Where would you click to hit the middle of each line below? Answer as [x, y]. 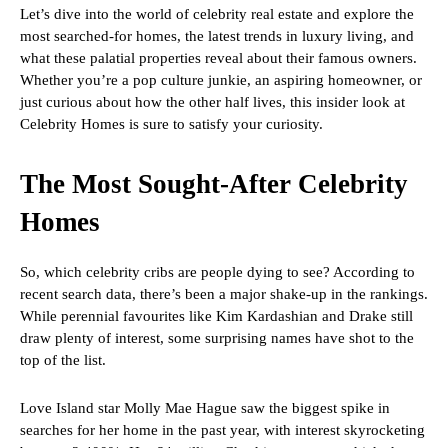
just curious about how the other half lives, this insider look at [212, 102]
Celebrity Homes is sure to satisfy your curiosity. [171, 124]
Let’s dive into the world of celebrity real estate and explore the [217, 14]
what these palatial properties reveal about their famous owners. [218, 58]
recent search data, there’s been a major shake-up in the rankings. [224, 294]
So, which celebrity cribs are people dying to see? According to [217, 272]
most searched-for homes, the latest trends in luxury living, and [217, 36]
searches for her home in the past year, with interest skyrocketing [222, 430]
